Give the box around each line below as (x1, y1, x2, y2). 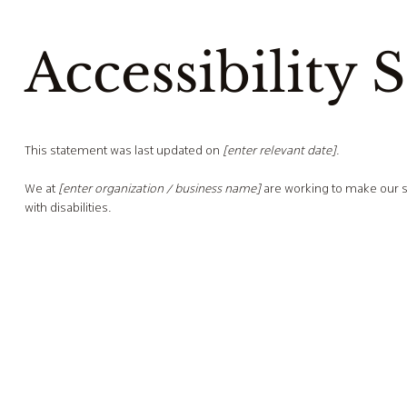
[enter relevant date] (222, 142, 336, 160)
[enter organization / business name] (57, 180, 261, 198)
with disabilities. (24, 199, 112, 217)
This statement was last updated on (24, 142, 223, 160)
